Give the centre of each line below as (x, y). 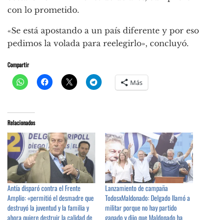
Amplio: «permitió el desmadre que (51, 197)
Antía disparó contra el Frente (44, 188)
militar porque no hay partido (141, 207)
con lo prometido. (43, 10)
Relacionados (21, 123)
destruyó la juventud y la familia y (48, 207)
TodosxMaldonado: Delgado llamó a (148, 197)
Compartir (18, 65)
